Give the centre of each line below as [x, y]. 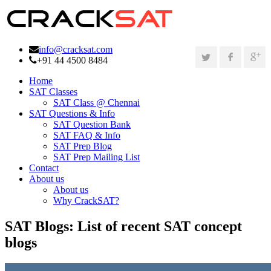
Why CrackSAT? [86, 201]
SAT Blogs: [41, 226]
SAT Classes [53, 92]
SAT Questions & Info [72, 113]
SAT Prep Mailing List [96, 157]
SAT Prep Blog [83, 146]
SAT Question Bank [92, 124]
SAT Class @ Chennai [96, 103]
